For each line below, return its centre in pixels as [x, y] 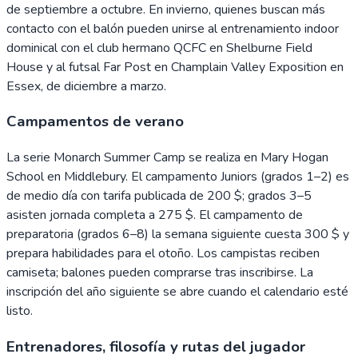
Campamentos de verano [95, 122]
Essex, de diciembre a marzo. [86, 86]
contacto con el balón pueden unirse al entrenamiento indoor [173, 28]
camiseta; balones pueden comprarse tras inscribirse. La [160, 272]
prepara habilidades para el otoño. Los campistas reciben [163, 253]
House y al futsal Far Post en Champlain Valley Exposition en [175, 67]
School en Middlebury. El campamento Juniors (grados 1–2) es [178, 177]
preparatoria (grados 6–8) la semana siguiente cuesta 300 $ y [178, 234]
